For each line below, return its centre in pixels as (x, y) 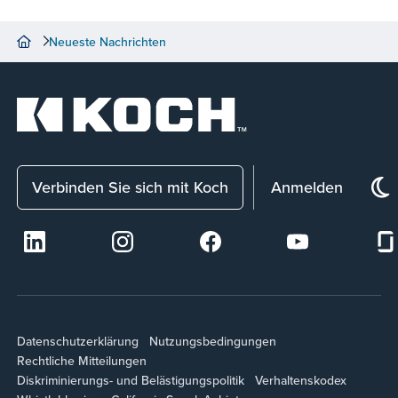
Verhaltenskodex (301, 381)
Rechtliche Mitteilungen (82, 361)
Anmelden (307, 187)
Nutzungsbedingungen (213, 342)
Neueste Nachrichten (108, 41)
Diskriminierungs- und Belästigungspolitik (131, 381)
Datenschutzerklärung (78, 342)
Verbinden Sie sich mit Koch (131, 187)
